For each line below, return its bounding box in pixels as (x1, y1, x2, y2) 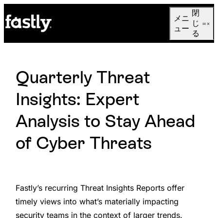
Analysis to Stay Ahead (16, 111, 195, 131)
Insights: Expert (16, 89, 139, 109)
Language (52, 5, 84, 14)
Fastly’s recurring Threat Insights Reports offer (16, 183, 184, 193)
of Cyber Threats (16, 133, 152, 153)
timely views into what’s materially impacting (16, 197, 179, 207)
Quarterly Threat (16, 67, 150, 88)
